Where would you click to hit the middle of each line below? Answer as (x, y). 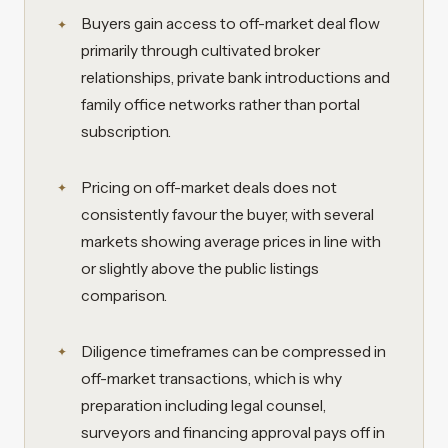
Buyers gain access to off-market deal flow (230, 24)
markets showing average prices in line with (231, 242)
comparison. (124, 296)
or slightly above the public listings (200, 269)
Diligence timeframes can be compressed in (233, 351)
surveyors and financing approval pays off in (233, 432)
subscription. (126, 132)
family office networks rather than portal (220, 105)
